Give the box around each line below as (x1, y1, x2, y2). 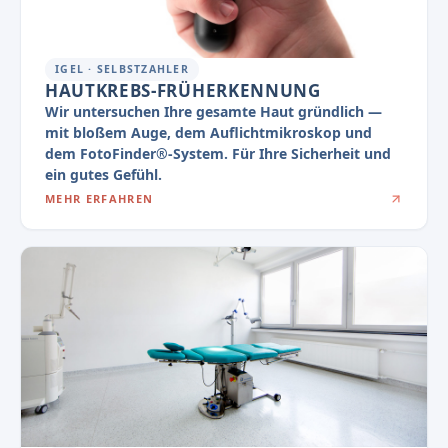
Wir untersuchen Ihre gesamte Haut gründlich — (45, 101, 382, 121)
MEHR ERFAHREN (45, 190, 154, 206)
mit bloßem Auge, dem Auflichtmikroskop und (45, 122, 372, 142)
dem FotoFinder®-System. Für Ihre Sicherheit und (45, 143, 391, 163)
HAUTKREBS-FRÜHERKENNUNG (45, 78, 321, 102)
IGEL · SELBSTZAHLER (55, 61, 189, 76)
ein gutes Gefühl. (45, 164, 162, 184)
